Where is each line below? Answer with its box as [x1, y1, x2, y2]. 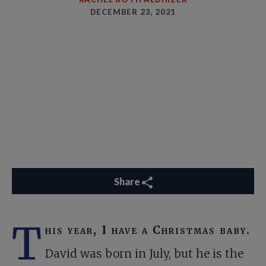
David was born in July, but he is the [45, 246, 243, 261]
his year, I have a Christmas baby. [45, 223, 251, 237]
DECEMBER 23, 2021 [90, 7, 176, 17]
